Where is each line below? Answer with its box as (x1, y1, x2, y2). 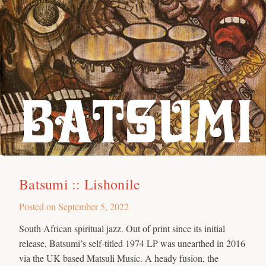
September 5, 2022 (58, 199, 129, 213)
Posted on (19, 199, 58, 213)
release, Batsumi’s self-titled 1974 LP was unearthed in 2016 (19, 236, 245, 249)
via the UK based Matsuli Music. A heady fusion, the (19, 251, 218, 264)
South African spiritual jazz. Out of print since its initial (19, 221, 225, 235)
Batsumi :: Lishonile (19, 174, 141, 194)
